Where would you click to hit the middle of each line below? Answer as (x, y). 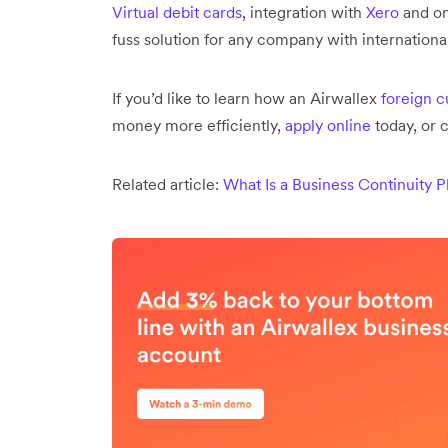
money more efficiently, (198, 125)
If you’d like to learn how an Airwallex (246, 98)
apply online (328, 125)
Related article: (167, 184)
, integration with (304, 12)
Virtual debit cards (177, 12)
